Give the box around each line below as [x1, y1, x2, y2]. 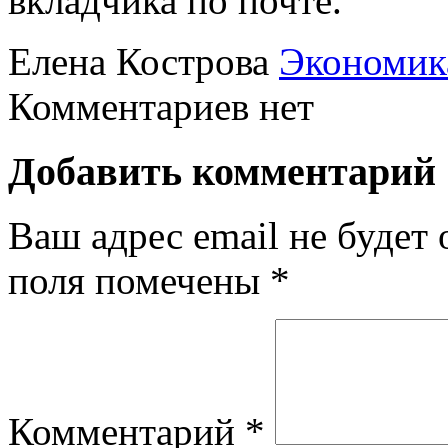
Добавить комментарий [8, 148, 436, 194]
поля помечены [8, 259, 270, 303]
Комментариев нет [8, 84, 314, 128]
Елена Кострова [8, 39, 269, 83]
